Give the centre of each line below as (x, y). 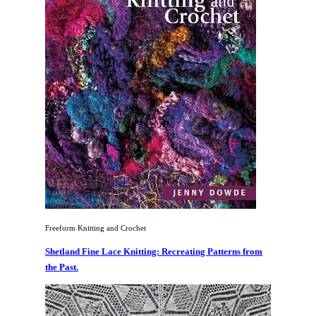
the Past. (62, 267)
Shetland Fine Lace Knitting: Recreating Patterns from (154, 251)
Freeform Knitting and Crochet (96, 227)
